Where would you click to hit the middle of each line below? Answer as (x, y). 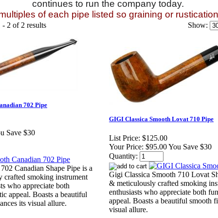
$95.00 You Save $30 (179, 147)
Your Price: (126, 147)
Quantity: (123, 156)
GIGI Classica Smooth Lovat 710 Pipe (161, 119)
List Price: (125, 138)
